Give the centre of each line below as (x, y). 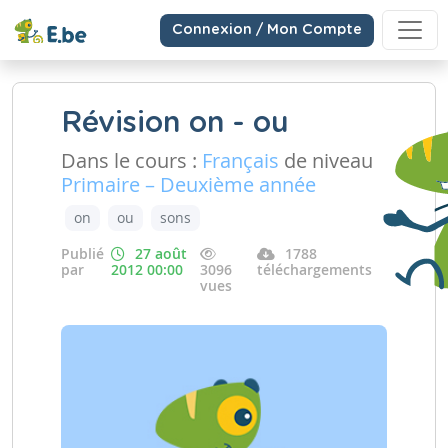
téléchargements (314, 269)
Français (240, 160)
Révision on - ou (175, 123)
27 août (161, 253)
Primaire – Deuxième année (188, 184)
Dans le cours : (131, 160)
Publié (82, 253)
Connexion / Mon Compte (267, 29)
